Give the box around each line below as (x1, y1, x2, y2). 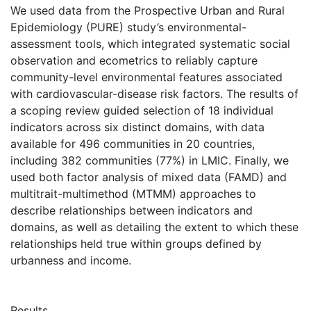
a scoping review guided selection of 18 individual (10, 103, 274, 117)
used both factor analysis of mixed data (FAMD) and (10, 169, 287, 184)
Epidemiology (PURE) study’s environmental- (10, 19, 246, 34)
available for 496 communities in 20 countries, (10, 136, 255, 151)
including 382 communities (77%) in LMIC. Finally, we (10, 153, 289, 167)
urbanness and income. (10, 253, 131, 267)
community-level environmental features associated (10, 69, 283, 84)
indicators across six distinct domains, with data (10, 119, 264, 134)
